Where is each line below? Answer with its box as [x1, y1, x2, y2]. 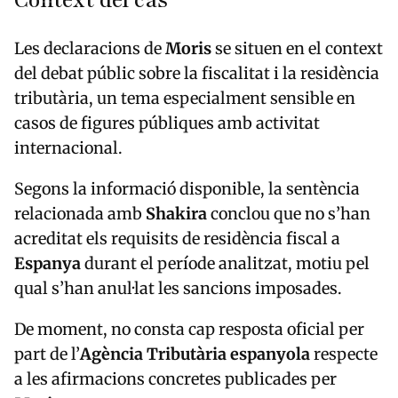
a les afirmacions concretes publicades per [14, 369, 337, 390]
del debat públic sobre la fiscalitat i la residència [14, 63, 379, 84]
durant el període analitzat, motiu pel [81, 253, 370, 275]
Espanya [14, 253, 81, 275]
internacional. [14, 138, 123, 159]
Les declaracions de [14, 38, 165, 60]
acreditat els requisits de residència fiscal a [14, 228, 340, 250]
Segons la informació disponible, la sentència [14, 179, 360, 200]
